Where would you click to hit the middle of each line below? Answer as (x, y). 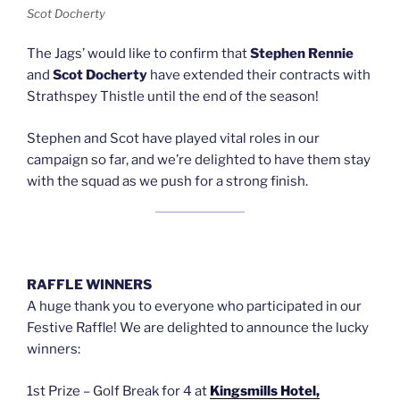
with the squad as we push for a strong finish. (167, 181)
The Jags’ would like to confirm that (138, 54)
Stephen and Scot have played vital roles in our (173, 138)
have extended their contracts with (259, 75)
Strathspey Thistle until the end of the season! (173, 97)
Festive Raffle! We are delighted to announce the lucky (198, 328)
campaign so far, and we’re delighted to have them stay (199, 159)
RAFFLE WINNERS (89, 285)
